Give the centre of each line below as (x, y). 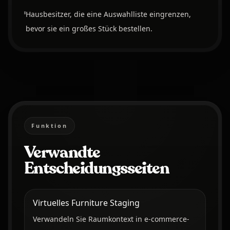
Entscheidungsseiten (97, 168)
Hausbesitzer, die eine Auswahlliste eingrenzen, (109, 14)
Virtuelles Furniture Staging (86, 203)
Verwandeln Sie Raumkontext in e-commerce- (111, 219)
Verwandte (62, 152)
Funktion (50, 125)
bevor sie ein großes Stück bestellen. (89, 29)
